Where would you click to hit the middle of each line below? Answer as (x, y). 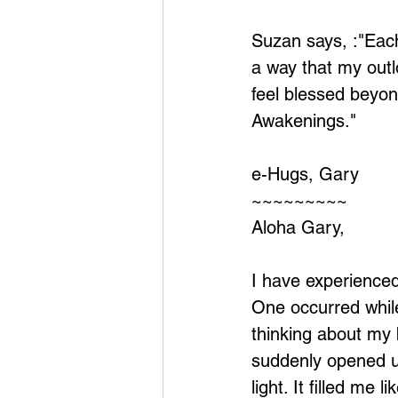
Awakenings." (304, 121)
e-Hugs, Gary (305, 174)
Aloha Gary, (298, 227)
